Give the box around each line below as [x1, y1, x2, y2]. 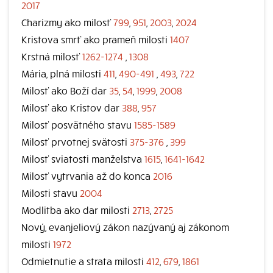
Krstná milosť [21, 50, 82, 62]
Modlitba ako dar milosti [21, 204, 132, 216]
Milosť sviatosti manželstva [21, 152, 144, 165]
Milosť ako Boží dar [21, 84, 109, 96]
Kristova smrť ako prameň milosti [21, 33, 170, 45]
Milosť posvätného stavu [21, 118, 134, 130]
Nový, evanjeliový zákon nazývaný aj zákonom [21, 221, 229, 233]
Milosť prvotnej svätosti [21, 135, 130, 147]
